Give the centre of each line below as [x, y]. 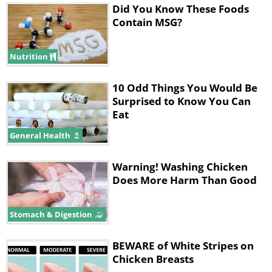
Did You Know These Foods [181, 9]
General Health [41, 135]
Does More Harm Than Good [185, 180]
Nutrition [30, 56]
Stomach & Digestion [52, 214]
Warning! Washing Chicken [180, 167]
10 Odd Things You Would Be [185, 88]
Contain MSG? [147, 22]
